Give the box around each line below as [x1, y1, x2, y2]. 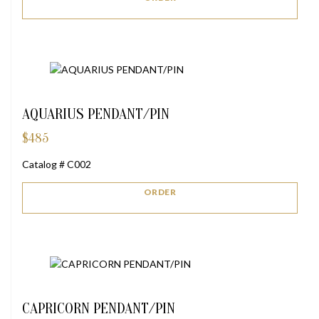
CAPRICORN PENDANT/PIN [22, 299, 175, 317]
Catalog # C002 [22, 157, 91, 170]
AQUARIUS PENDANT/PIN [22, 105, 169, 122]
